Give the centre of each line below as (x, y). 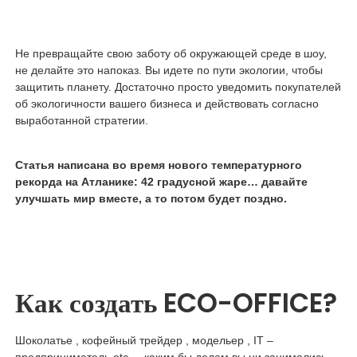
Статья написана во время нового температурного (158, 165)
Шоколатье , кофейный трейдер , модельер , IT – (144, 341)
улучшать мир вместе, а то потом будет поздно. (151, 199)
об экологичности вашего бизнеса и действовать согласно (167, 104)
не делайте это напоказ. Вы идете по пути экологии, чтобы (169, 71)
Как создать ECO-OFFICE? (176, 304)
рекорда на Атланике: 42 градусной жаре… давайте (161, 182)
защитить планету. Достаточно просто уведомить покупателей (178, 87)
